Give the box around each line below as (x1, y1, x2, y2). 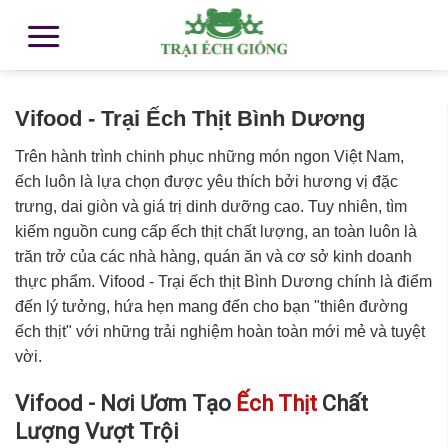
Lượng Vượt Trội (15, 418, 179, 444)
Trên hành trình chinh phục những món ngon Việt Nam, (15, 148, 404, 166)
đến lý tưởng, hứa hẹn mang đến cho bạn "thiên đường (15, 298, 408, 316)
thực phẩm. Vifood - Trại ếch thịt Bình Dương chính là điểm (15, 273, 432, 291)
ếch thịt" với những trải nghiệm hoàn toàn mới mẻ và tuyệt (15, 323, 425, 341)
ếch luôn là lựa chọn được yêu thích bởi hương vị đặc (15, 173, 398, 191)
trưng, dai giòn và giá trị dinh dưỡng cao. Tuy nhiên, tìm (15, 198, 407, 216)
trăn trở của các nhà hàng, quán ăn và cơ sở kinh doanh (15, 248, 412, 266)
